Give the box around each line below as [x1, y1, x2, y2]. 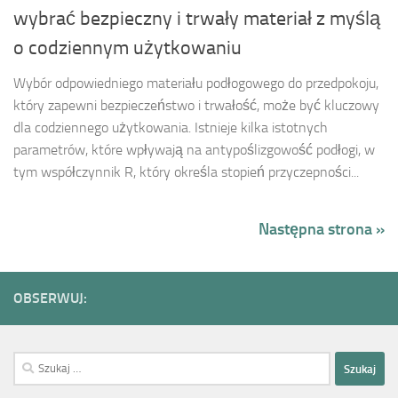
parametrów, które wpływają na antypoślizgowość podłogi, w [13, 141, 375, 159]
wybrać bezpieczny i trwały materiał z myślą [13, 7, 380, 31]
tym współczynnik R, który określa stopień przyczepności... [13, 163, 359, 181]
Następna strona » [259, 219, 385, 240]
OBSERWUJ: [13, 290, 87, 307]
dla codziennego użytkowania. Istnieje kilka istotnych [13, 119, 328, 137]
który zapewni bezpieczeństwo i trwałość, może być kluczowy [13, 97, 379, 115]
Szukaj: [12, 354, 51, 370]
